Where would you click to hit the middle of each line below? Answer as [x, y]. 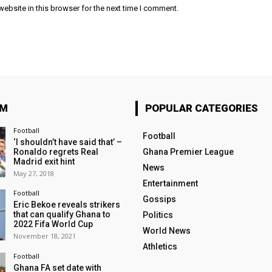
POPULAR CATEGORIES [201, 108]
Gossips [159, 199]
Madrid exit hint [44, 162]
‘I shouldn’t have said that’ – [67, 142]
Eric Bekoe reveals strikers [66, 205]
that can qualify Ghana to [62, 215]
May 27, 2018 [33, 174]
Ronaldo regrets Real [56, 152]
